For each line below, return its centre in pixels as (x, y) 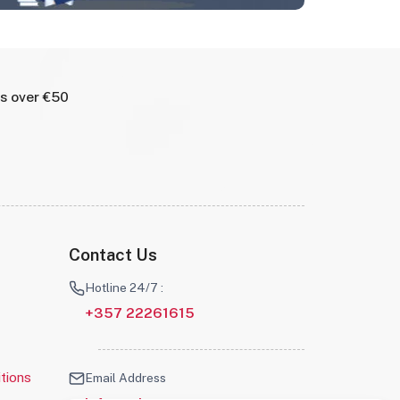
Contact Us (112, 255)
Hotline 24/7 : (124, 287)
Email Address (125, 377)
